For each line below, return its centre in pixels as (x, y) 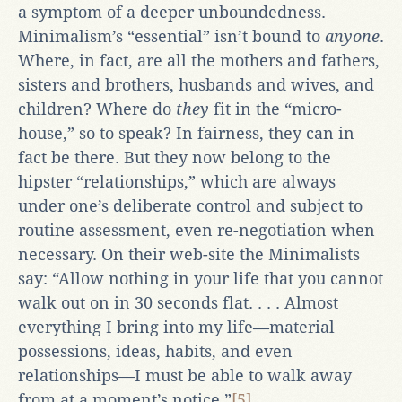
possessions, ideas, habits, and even (155, 351)
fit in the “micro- (275, 109)
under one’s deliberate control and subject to (190, 205)
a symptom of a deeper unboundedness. (172, 12)
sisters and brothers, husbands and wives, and (196, 84)
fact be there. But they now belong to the (175, 157)
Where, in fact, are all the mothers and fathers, (199, 60)
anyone (352, 36)
